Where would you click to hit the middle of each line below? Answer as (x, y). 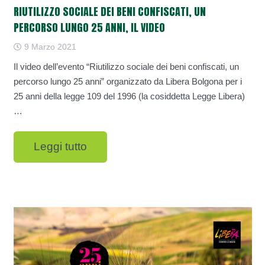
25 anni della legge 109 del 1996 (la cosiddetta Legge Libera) (129, 96)
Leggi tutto (60, 147)
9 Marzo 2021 (49, 47)
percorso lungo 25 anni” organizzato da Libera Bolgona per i (127, 81)
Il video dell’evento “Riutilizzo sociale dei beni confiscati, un (126, 66)
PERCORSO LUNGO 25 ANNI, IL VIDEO (89, 27)
